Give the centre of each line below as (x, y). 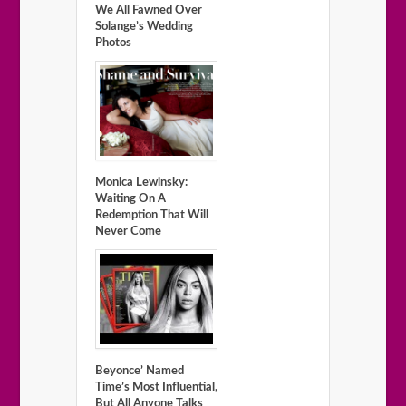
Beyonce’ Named (140, 372)
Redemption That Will (152, 216)
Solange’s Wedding (144, 27)
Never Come (128, 232)
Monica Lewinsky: (141, 183)
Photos (113, 43)
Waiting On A (130, 199)
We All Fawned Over (149, 11)
